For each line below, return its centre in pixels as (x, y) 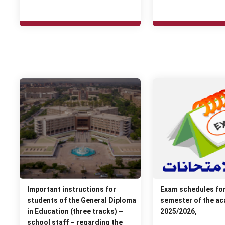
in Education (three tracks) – (75, 211)
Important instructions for (71, 189)
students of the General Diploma (81, 200)
